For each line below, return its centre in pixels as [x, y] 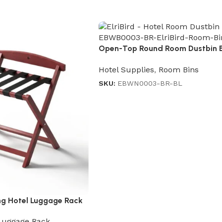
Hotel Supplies [126, 69]
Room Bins [178, 69]
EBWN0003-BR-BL [150, 83]
